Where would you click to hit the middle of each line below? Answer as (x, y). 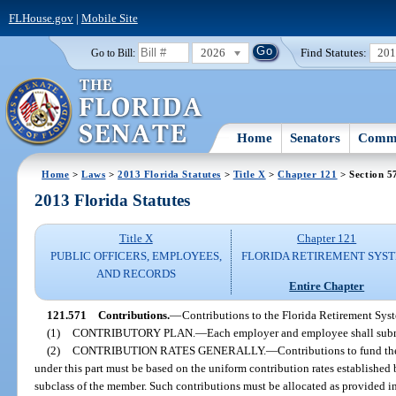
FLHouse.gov (41, 18)
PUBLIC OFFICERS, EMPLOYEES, (136, 256)
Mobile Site (109, 18)
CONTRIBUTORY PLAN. (133, 332)
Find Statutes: (334, 52)
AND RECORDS (136, 274)
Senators (316, 137)
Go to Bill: (113, 53)
